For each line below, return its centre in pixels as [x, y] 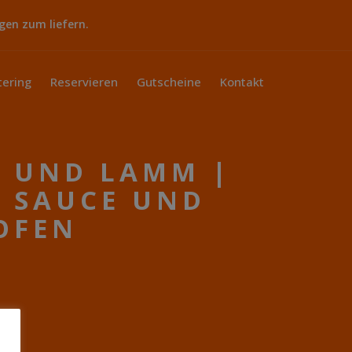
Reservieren [84, 82]
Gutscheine [169, 82]
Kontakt [242, 82]
